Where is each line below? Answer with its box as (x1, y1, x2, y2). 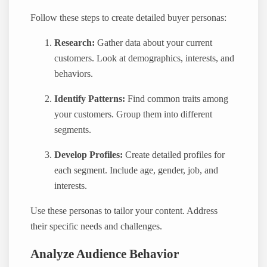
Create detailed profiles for (123, 149, 225, 160)
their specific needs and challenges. (30, 221, 163, 232)
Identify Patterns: (54, 93, 126, 104)
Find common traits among (125, 93, 229, 104)
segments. (54, 124, 92, 135)
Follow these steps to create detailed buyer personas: (30, 12, 227, 23)
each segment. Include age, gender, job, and (54, 164, 219, 176)
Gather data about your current (95, 37, 213, 48)
